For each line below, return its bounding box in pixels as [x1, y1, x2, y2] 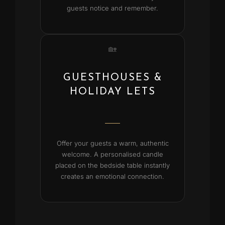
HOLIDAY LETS [69, 86, 156, 97]
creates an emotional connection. [61, 172, 164, 180]
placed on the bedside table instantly [55, 161, 170, 169]
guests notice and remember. [67, 4, 158, 12]
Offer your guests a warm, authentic [56, 139, 169, 147]
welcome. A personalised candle [62, 150, 163, 158]
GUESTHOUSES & [63, 72, 162, 83]
